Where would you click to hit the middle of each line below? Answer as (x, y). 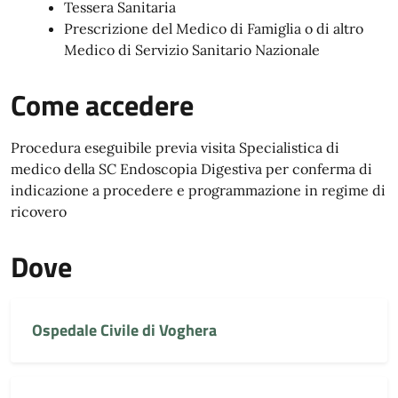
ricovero (39, 211)
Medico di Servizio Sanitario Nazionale (192, 50)
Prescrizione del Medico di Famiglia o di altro (214, 28)
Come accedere (102, 105)
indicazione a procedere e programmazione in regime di (198, 190)
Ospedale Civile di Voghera (124, 330)
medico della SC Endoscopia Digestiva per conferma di (191, 169)
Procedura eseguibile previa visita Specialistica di (175, 147)
